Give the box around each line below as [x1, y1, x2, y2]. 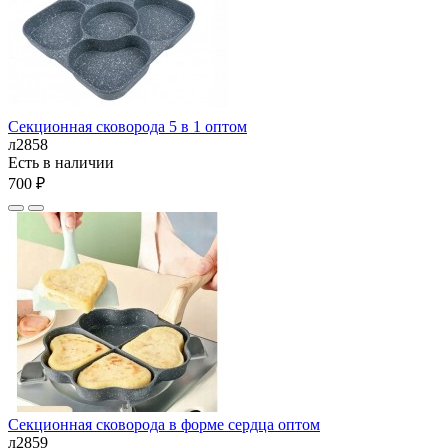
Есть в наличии [8, 153, 114, 171]
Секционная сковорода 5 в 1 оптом [8, 117, 247, 135]
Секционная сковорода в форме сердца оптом [8, 415, 320, 433]
